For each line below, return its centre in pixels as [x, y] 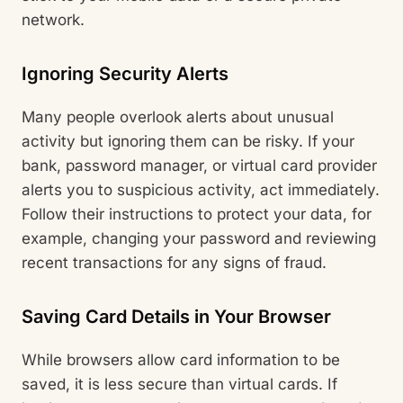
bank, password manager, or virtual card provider [199, 166]
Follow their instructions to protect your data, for [197, 214]
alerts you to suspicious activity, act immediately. [201, 190]
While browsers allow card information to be [181, 360]
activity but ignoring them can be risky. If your [188, 141]
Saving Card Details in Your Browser [176, 317]
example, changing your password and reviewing [199, 238]
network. [53, 19]
